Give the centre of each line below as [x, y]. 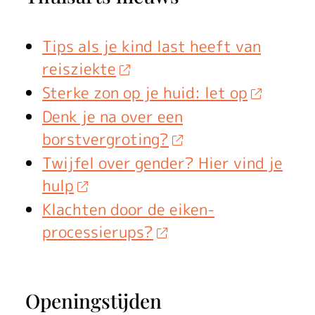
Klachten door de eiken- [128, 209]
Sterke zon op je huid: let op [145, 92]
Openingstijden [94, 300]
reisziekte [79, 68]
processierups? [98, 231]
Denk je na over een [112, 116]
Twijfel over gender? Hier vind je [162, 162]
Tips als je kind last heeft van [152, 46]
